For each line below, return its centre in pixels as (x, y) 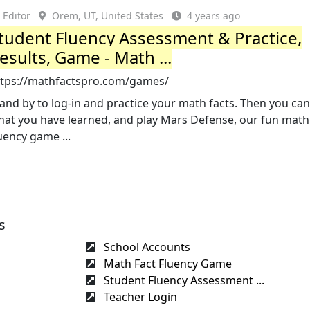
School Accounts (146, 247)
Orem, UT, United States (108, 16)
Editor (17, 16)
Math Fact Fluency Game (166, 264)
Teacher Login (139, 297)
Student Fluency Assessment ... (183, 280)
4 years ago (214, 16)
